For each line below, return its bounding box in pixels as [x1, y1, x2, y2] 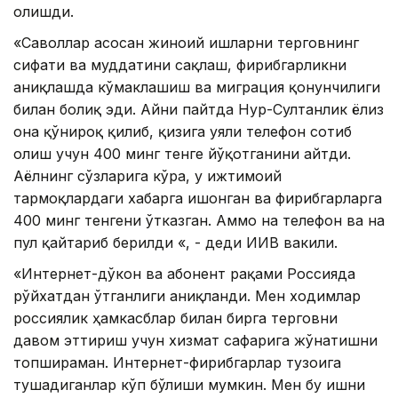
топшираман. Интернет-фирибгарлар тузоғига [13, 354, 341, 372]
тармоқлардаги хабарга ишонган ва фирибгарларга [13, 189, 382, 208]
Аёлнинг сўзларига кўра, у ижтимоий [13, 167, 282, 186]
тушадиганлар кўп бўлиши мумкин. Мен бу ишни [13, 376, 365, 394]
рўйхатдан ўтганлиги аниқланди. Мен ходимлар [13, 287, 361, 306]
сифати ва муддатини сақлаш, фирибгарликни [13, 56, 346, 75]
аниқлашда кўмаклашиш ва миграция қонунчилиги [13, 78, 380, 97]
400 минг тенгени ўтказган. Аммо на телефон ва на [13, 211, 385, 230]
